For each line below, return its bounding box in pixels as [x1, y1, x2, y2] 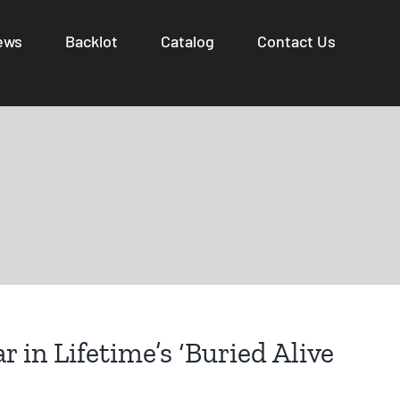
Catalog [161, 31, 214, 51]
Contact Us [257, 31, 336, 51]
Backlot [65, 31, 118, 51]
